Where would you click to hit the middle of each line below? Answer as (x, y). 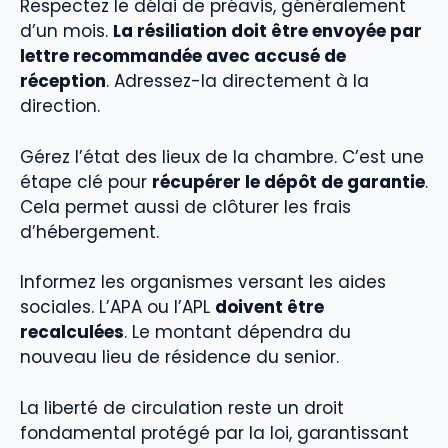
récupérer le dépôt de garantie (288, 181)
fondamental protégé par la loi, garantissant (214, 432)
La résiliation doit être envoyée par (267, 31)
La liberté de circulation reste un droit (182, 407)
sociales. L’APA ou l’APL (117, 307)
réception (63, 81)
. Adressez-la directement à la (237, 81)
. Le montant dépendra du (237, 332)
